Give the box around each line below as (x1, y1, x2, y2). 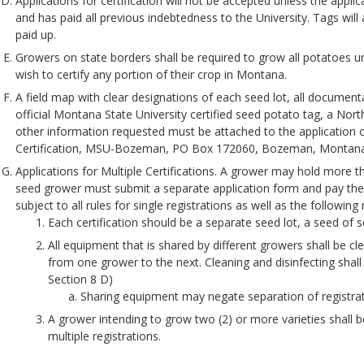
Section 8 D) (48, 271, 113, 287)
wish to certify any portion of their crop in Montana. (15, 66, 287, 82)
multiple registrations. (48, 327, 161, 344)
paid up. (15, 26, 56, 42)
